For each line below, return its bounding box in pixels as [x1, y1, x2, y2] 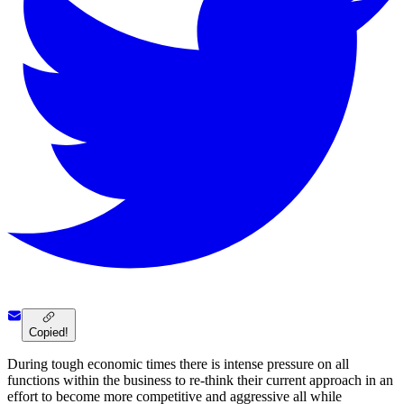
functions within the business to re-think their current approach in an [7, 372, 393, 389]
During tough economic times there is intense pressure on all [7, 356, 349, 372]
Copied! [29, 326, 69, 340]
